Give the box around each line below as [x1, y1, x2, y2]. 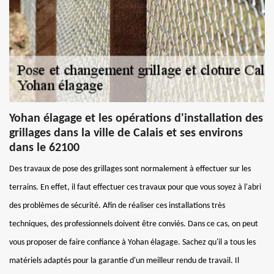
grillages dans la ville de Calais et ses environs [9, 127, 243, 139]
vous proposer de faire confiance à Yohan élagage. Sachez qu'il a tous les [9, 237, 256, 247]
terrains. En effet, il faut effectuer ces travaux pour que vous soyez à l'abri [9, 182, 261, 192]
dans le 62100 [9, 141, 80, 154]
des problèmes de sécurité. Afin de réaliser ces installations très [9, 201, 225, 210]
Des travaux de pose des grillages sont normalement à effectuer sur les [9, 164, 251, 174]
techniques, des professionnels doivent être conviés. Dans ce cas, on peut [9, 219, 258, 229]
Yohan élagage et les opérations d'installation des [9, 112, 263, 125]
